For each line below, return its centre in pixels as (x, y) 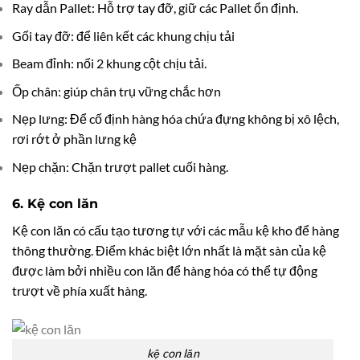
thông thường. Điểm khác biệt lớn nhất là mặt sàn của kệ (169, 250)
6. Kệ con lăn (55, 203)
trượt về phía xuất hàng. (80, 290)
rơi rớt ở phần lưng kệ (74, 139)
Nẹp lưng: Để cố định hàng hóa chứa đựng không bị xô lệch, (176, 119)
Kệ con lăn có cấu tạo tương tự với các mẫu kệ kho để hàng (176, 230)
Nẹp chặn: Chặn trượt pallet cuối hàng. (120, 167)
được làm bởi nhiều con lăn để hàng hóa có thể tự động (165, 270)
